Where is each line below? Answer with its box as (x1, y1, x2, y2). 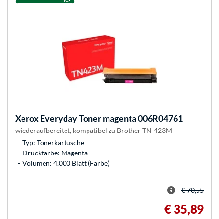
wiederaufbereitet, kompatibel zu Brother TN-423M (15, 126, 172, 134)
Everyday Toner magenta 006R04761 (39, 112, 183, 124)
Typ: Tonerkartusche (22, 138, 84, 147)
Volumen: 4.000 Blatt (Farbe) (22, 158, 109, 167)
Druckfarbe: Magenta (22, 148, 88, 157)
